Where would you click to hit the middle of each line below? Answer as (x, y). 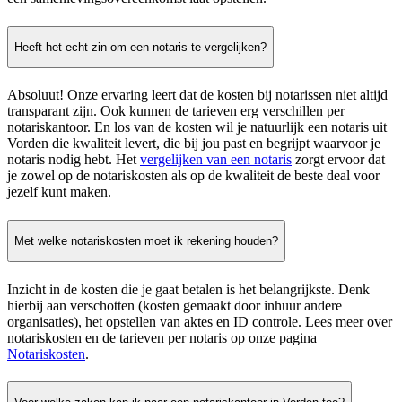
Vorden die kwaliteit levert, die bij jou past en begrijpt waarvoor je (194, 144)
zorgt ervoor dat (338, 160)
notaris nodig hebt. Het (74, 160)
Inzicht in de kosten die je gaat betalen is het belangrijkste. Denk (188, 289)
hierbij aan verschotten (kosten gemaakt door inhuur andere (175, 305)
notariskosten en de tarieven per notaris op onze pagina (162, 337)
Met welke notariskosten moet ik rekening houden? (146, 241)
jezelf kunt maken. (59, 192)
